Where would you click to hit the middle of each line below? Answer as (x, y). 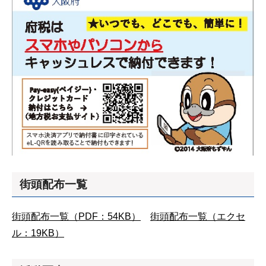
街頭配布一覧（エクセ (198, 217)
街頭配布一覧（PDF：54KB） (76, 217)
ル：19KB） (38, 233)
